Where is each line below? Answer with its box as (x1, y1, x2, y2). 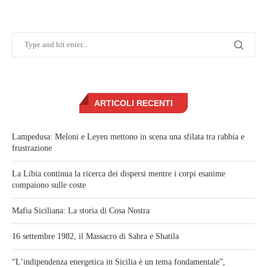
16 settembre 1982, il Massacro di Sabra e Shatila (12, 232, 179, 241)
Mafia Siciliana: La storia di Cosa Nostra (12, 206, 150, 216)
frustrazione (12, 144, 52, 153)
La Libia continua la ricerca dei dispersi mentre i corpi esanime (12, 169, 225, 179)
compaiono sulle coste (12, 181, 86, 190)
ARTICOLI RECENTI (94, 98, 173, 108)
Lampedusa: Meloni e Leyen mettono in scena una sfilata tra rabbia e (12, 132, 244, 142)
